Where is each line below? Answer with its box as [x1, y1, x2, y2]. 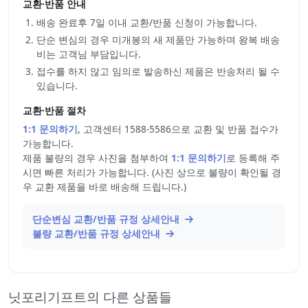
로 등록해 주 [226, 151, 280, 164]
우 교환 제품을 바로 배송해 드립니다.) [23, 180, 186, 193]
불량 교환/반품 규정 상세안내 [32, 227, 163, 240]
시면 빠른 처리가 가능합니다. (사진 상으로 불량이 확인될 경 [23, 166, 281, 179]
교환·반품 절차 [23, 104, 86, 117]
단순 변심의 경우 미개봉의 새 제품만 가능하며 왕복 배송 [36, 33, 280, 46]
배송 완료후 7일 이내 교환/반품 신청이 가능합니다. [36, 16, 257, 29]
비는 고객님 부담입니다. [36, 47, 141, 60]
